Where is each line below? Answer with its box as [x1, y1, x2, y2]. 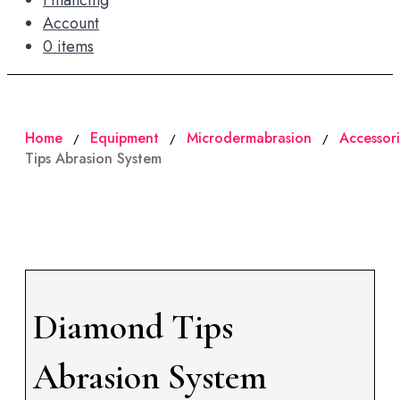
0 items [43, 35, 94, 58]
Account [43, 12, 99, 35]
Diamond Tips [32, 304, 233, 348]
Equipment [90, 128, 159, 148]
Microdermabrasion [187, 128, 312, 148]
